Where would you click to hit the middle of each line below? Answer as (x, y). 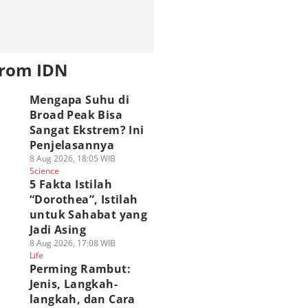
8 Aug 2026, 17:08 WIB (72, 243)
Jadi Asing (57, 230)
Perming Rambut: (80, 269)
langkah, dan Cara (82, 299)
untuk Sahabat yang (88, 214)
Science (44, 171)
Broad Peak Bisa (76, 115)
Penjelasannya (72, 145)
